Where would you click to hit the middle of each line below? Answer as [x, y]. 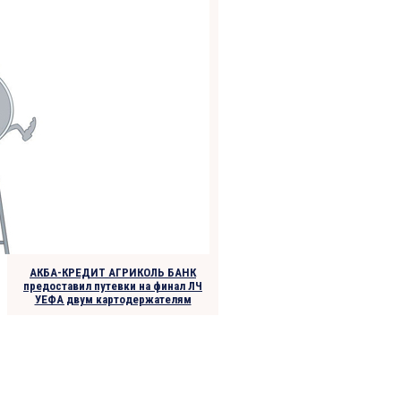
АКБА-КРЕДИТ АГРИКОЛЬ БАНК [113, 273]
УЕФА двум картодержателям [113, 300]
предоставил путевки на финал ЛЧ [113, 286]
